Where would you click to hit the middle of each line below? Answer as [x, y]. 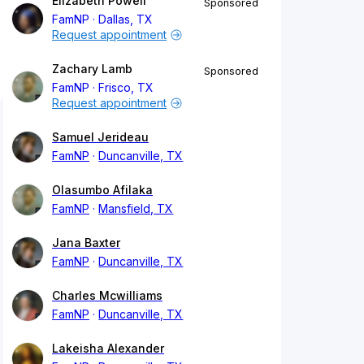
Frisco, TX [126, 88]
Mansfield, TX [136, 209]
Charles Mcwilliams [107, 296]
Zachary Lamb [92, 69]
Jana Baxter [86, 243]
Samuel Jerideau [100, 137]
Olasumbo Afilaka [102, 190]
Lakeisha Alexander [108, 349]
